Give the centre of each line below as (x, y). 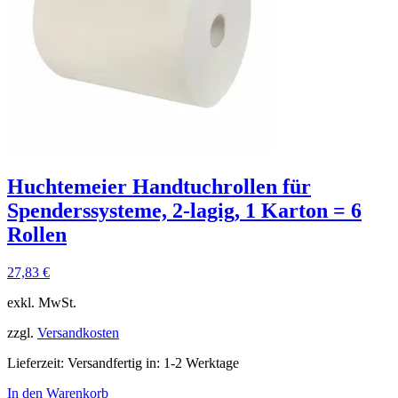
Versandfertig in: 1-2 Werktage (153, 363)
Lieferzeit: (37, 363)
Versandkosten (78, 333)
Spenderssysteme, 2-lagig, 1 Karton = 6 (184, 211)
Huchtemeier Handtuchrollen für (159, 187)
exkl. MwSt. (42, 303)
